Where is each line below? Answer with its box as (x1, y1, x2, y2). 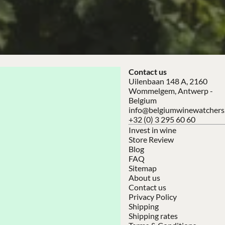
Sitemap (129, 163, 157, 173)
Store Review (129, 134, 174, 144)
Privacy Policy (129, 191, 177, 201)
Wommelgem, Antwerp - (129, 85, 213, 95)
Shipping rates (129, 210, 178, 220)
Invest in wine (129, 125, 176, 135)
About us (129, 172, 160, 182)
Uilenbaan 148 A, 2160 (129, 76, 207, 86)
